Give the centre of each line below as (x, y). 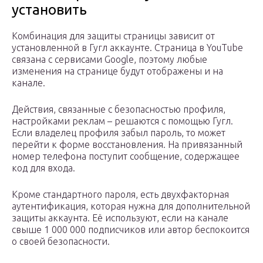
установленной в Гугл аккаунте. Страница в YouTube (127, 48)
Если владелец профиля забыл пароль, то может (119, 133)
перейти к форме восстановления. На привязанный (127, 145)
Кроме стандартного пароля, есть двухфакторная (120, 195)
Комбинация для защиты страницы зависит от (113, 36)
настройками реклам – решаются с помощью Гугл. (122, 121)
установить (49, 10)
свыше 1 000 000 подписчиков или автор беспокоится (131, 230)
